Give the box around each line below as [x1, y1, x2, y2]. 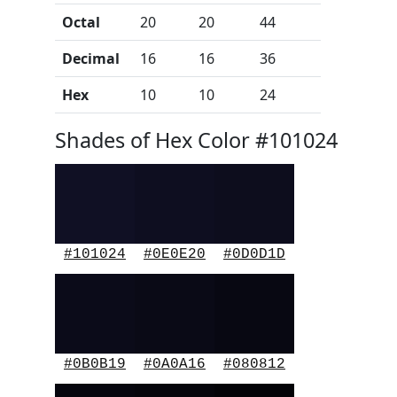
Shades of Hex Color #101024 [55, 126, 338, 154]
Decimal [62, 49, 120, 68]
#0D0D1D [223, 246, 285, 262]
